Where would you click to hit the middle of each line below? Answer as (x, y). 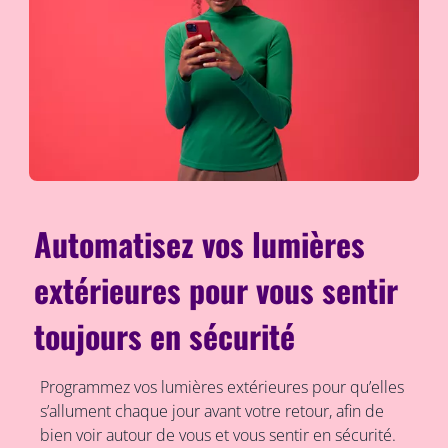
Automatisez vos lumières (200, 244)
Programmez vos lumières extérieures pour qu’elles (221, 387)
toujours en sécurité (165, 336)
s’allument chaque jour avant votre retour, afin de (211, 411)
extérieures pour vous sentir (216, 290)
